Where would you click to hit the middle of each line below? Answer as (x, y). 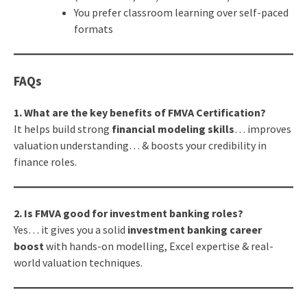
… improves (262, 128)
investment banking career (194, 229)
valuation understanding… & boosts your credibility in (140, 145)
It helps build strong (62, 128)
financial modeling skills (173, 128)
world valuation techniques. (78, 262)
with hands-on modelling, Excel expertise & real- (158, 246)
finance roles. (45, 161)
